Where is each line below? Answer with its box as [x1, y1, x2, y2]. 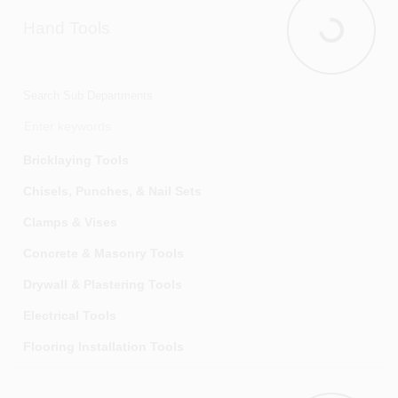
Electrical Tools [22, 308, 116, 322]
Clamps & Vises [22, 215, 117, 229]
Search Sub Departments [22, 89, 153, 102]
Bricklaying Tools [22, 153, 129, 167]
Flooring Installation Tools [22, 339, 184, 354]
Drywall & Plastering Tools [22, 277, 182, 291]
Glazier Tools [22, 370, 102, 385]
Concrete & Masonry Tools [22, 246, 184, 260]
